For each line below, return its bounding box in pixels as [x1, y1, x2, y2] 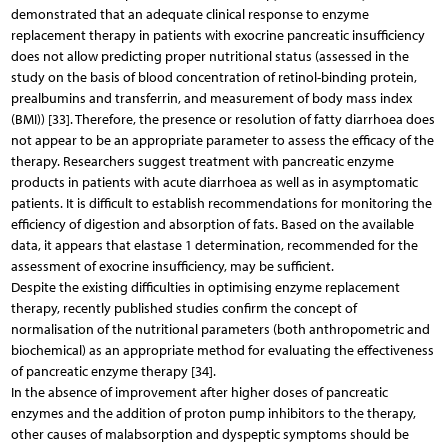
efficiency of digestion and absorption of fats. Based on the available [10, 215, 414, 233]
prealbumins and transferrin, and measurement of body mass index [10, 89, 412, 107]
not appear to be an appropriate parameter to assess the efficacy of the [10, 131, 434, 149]
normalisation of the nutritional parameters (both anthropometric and [10, 320, 430, 338]
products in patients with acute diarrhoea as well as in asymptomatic [10, 173, 418, 191]
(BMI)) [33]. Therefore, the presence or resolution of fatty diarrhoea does [10, 110, 435, 128]
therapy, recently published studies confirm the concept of [10, 299, 357, 317]
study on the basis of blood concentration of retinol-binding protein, [10, 68, 417, 86]
